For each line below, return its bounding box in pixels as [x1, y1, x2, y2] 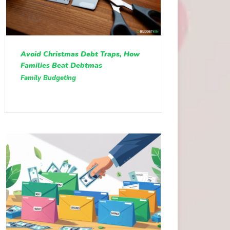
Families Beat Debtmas [20, 60, 102, 70]
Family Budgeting [20, 73, 76, 83]
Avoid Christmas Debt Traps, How [20, 49, 140, 59]
